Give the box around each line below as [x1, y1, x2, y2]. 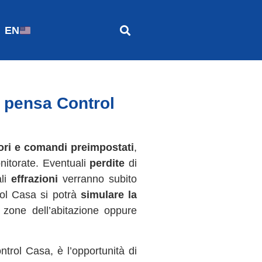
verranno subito [58, 173, 137, 185]
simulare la [80, 189, 137, 201]
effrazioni [11, 173, 58, 185]
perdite [89, 157, 125, 170]
